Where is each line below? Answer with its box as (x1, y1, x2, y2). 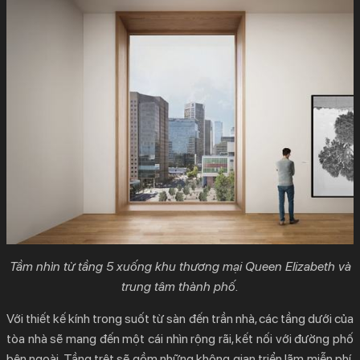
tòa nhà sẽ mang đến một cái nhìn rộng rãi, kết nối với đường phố (6, 330, 354, 346)
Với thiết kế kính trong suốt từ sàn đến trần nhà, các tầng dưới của (6, 310, 354, 326)
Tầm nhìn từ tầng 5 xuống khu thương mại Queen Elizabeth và (9, 258, 351, 274)
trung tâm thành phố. (121, 278, 239, 294)
